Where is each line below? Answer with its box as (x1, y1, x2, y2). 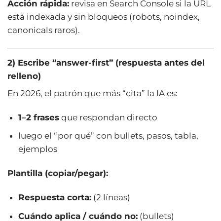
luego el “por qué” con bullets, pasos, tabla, (18, 131, 199, 141)
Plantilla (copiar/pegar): (7, 168, 108, 179)
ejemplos (18, 144, 58, 154)
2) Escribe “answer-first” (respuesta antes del (7, 57, 205, 68)
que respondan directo (59, 112, 158, 123)
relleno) (7, 71, 41, 81)
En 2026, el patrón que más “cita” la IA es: (7, 88, 178, 99)
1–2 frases (18, 112, 60, 123)
